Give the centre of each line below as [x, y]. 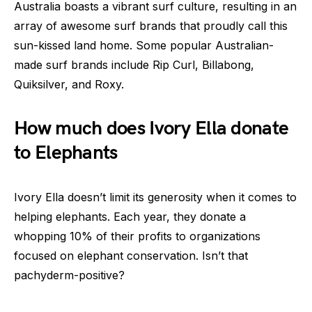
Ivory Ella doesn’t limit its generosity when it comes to [155, 197]
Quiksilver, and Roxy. [69, 84]
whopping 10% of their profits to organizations [137, 236]
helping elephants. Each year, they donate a [130, 216]
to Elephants [66, 153]
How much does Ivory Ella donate [151, 128]
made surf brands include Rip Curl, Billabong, [134, 64]
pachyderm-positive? [69, 275]
